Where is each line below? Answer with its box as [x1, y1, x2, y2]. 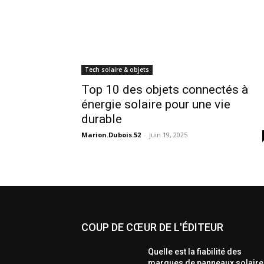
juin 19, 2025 [149, 130, 187, 140]
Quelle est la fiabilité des [148, 247, 242, 257]
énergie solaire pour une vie [81, 97, 230, 112]
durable [81, 112, 122, 127]
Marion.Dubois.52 [81, 130, 141, 140]
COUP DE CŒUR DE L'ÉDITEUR [81, 221, 223, 234]
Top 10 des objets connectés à [81, 82, 248, 97]
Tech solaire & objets [85, 65, 149, 74]
